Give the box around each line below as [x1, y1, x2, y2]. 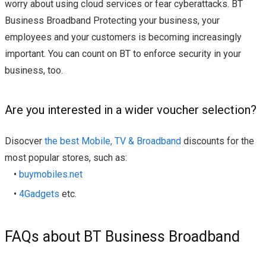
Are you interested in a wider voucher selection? [5, 103, 256, 118]
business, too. [5, 65, 63, 77]
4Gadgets [19, 188, 59, 200]
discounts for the [181, 135, 254, 147]
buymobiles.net [19, 169, 83, 180]
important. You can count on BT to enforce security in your [5, 48, 241, 60]
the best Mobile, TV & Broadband [45, 135, 181, 147]
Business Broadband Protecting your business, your [5, 15, 220, 27]
